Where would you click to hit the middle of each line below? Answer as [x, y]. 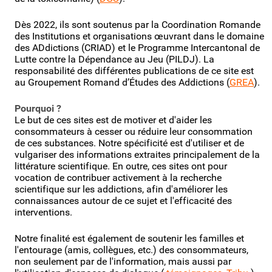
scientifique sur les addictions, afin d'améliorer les [121, 189]
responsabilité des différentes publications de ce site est [134, 70]
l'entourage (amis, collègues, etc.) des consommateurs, [131, 250]
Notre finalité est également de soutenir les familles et [129, 238]
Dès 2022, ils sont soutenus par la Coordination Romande [138, 24]
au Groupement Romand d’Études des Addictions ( [122, 82]
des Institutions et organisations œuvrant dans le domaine [139, 36]
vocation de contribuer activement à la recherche [118, 177]
